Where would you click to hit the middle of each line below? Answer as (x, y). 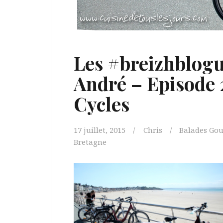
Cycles (102, 104)
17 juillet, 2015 (100, 130)
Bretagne (90, 142)
